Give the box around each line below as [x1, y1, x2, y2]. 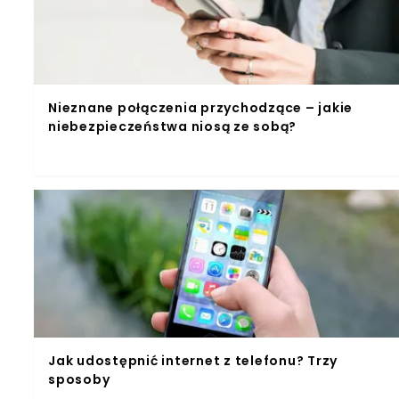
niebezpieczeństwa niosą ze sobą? [48, 117, 297, 135]
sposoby [48, 370, 110, 388]
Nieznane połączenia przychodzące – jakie [48, 98, 353, 117]
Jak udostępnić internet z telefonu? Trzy [48, 351, 338, 370]
